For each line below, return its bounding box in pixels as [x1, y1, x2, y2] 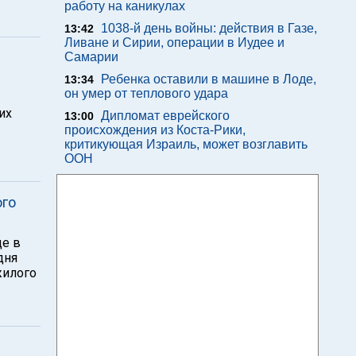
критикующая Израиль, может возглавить [64, 137, 308, 151]
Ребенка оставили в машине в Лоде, [101, 72, 316, 86]
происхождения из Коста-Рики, [64, 123, 246, 137]
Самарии [64, 50, 118, 64]
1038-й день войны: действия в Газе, [101, 21, 317, 35]
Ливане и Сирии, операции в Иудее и [64, 36, 284, 49]
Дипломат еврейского [101, 109, 230, 122]
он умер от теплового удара [64, 87, 228, 100]
